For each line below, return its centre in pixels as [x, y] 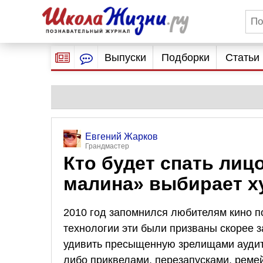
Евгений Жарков [122, 136]
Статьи [242, 58]
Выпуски [125, 58]
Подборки [186, 58]
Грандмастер [107, 146]
